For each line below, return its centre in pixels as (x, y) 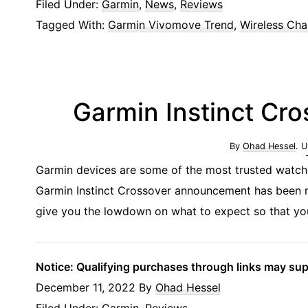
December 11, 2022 (86, 287)
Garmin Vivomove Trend (171, 24)
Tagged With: (72, 24)
